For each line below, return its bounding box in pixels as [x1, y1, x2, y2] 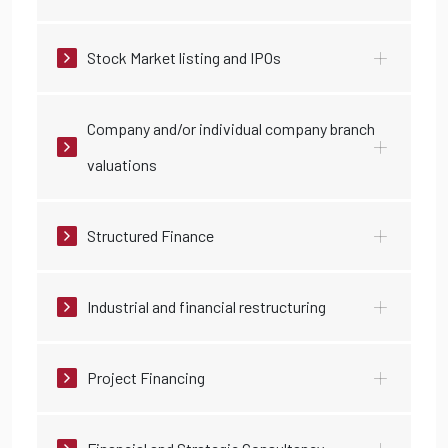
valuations [87, 155, 157, 175]
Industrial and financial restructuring [87, 297, 326, 317]
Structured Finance [87, 226, 214, 246]
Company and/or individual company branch [87, 119, 375, 139]
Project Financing [87, 368, 205, 388]
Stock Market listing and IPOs [87, 48, 281, 68]
